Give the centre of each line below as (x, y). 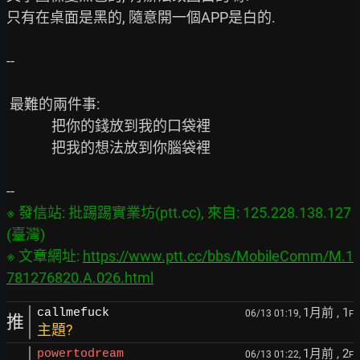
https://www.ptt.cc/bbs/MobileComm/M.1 (218, 256)
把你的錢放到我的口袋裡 (29, 126)
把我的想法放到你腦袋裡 (29, 147)
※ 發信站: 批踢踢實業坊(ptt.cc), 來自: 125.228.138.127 (179, 213)
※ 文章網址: (45, 256)
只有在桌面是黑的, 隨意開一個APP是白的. (141, 17)
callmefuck (73, 313)
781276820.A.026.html (80, 278)
